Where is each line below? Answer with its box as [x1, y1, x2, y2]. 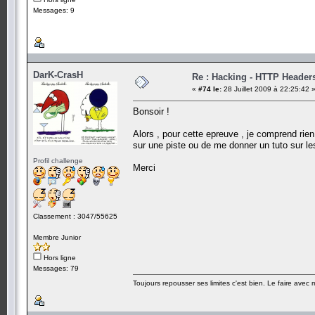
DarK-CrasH [33, 69, 83, 80]
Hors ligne [41, 253, 76, 262]
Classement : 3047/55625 [33, 212, 117, 220]
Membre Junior [33, 233, 81, 241]
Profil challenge [33, 156, 83, 165]
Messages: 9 [33, 6, 75, 14]
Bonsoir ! [133, 105, 169, 117]
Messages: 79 [33, 264, 79, 272]
